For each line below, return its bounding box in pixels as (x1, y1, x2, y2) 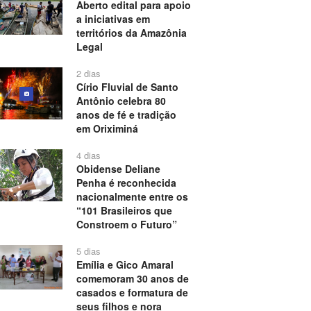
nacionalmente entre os (76, 190, 188, 204)
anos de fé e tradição (76, 108, 176, 122)
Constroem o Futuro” (76, 217, 177, 232)
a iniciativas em (76, 12, 150, 26)
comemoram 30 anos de (76, 271, 189, 286)
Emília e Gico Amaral (76, 258, 174, 272)
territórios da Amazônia (76, 26, 187, 40)
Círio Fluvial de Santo (76, 80, 178, 94)
